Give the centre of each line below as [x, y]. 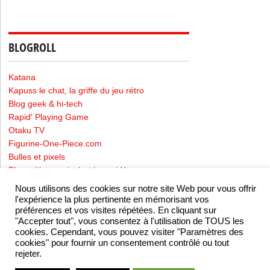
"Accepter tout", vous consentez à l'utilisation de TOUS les [130, 221]
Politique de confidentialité [131, 216]
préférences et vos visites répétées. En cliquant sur [116, 210]
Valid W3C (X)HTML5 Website [191, 260]
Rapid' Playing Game [49, 117]
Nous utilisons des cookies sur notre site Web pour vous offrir [136, 189]
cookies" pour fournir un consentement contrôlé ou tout [122, 243]
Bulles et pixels [37, 156]
